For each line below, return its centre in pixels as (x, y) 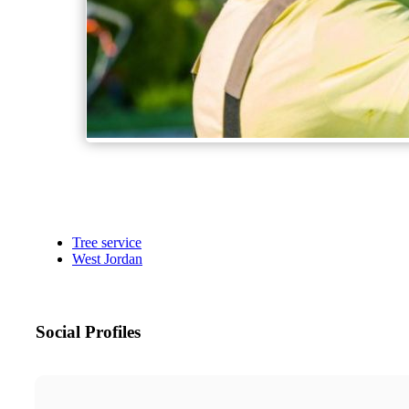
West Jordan (107, 259)
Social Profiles (88, 332)
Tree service (107, 243)
